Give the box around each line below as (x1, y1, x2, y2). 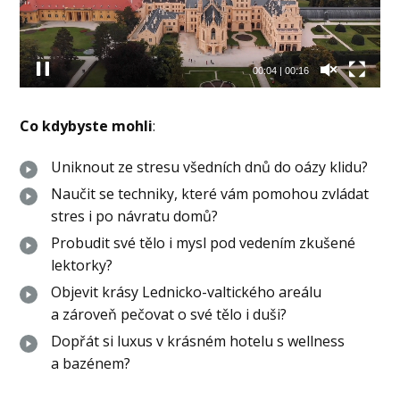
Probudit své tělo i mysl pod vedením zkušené (51, 233, 356, 254)
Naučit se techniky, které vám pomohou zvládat (51, 184, 370, 204)
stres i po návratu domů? (51, 206, 219, 227)
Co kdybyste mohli (20, 116, 154, 137)
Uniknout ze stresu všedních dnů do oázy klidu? (51, 157, 369, 178)
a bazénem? (51, 354, 131, 374)
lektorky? (51, 255, 113, 276)
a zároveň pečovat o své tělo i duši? (51, 304, 287, 325)
